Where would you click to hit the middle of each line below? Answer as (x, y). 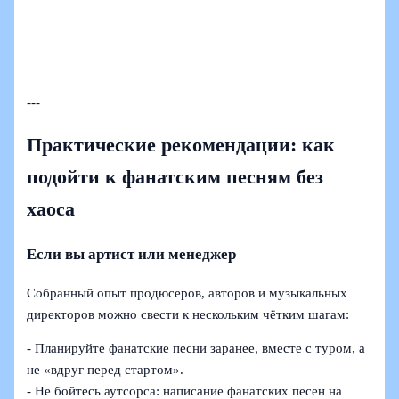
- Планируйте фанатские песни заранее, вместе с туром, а (196, 349)
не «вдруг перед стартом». (106, 370)
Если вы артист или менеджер (132, 254)
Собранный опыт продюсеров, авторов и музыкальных (187, 293)
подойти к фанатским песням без (175, 178)
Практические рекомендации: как (181, 146)
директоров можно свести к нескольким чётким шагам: (188, 314)
